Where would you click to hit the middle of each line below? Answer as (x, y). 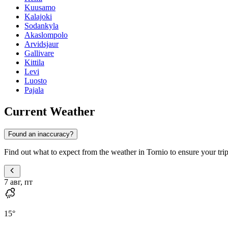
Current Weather (50, 111)
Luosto (36, 81)
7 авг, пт (18, 182)
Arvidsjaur (41, 44)
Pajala (34, 90)
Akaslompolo (46, 35)
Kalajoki (38, 17)
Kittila (34, 63)
